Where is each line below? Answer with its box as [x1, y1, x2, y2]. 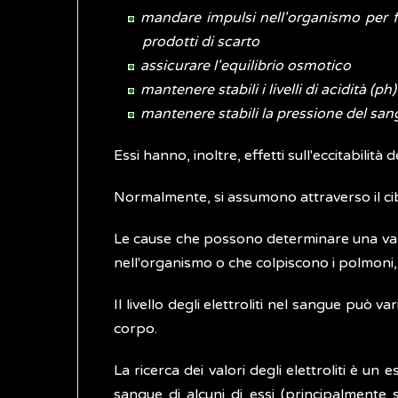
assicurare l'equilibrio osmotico [140, 57, 351, 75]
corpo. [114, 320, 157, 338]
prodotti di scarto [142, 33, 259, 51]
